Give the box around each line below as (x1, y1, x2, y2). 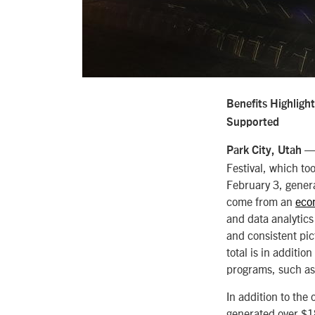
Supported (226, 116, 279, 128)
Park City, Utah (226, 145, 302, 157)
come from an (226, 194, 295, 209)
